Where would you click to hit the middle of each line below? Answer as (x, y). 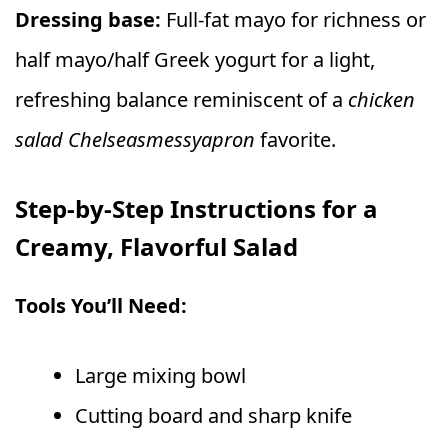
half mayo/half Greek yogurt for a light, (195, 60)
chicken (381, 100)
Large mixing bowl (160, 376)
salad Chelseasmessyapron (135, 140)
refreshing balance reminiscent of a (181, 100)
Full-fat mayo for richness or (293, 20)
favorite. (295, 140)
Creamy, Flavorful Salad (156, 247)
